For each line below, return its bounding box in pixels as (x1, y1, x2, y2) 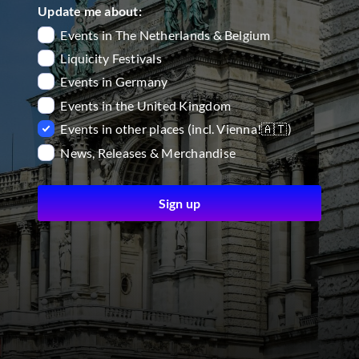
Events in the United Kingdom (60, 97, 231, 113)
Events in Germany (60, 74, 168, 90)
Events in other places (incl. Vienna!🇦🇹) (60, 121, 292, 137)
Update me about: (38, 3, 142, 19)
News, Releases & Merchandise (60, 144, 236, 160)
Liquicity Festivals (60, 50, 162, 67)
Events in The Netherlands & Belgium (60, 26, 271, 42)
